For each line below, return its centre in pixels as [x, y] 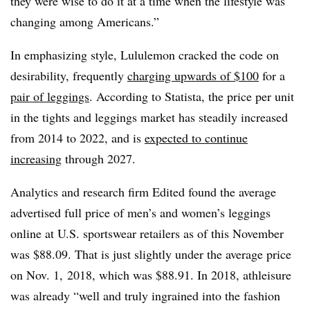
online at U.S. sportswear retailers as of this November [147, 234]
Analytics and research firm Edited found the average [143, 192]
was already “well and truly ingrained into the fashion [145, 296]
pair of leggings [50, 97]
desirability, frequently [69, 76]
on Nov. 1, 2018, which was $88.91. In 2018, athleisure [151, 275]
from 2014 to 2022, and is [77, 138]
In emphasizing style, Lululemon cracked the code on [145, 55]
